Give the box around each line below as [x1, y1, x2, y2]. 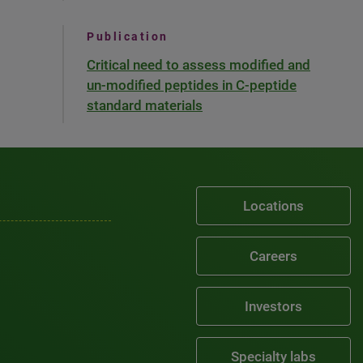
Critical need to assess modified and [87, 57, 310, 73]
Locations [243, 198, 305, 214]
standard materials [87, 97, 203, 113]
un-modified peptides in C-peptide [87, 77, 297, 93]
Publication [87, 30, 169, 43]
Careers [250, 248, 298, 264]
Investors [245, 298, 303, 314]
